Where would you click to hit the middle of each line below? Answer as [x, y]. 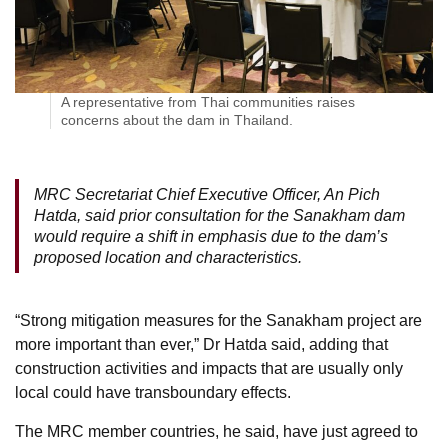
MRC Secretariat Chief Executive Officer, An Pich [207, 194]
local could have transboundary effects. [153, 392]
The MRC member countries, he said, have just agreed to [216, 431]
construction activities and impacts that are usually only [209, 368]
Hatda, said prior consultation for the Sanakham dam [219, 215]
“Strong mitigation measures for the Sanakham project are [218, 320]
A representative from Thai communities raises [208, 101]
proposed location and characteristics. [170, 257]
